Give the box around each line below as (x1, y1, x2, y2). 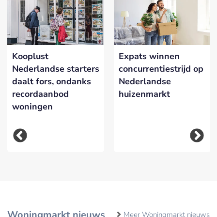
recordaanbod (12, 88, 69, 100)
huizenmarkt (119, 88, 170, 100)
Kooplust (12, 50, 48, 62)
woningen (12, 100, 53, 112)
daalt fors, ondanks (12, 75, 91, 87)
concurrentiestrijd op (119, 62, 203, 75)
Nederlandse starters (12, 62, 99, 75)
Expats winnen (119, 50, 180, 62)
